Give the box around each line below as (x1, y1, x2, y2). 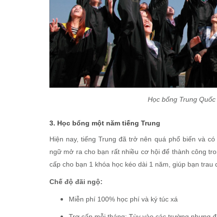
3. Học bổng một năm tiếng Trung (49, 119, 160, 127)
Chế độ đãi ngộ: (49, 178, 103, 186)
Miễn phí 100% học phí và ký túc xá (69, 195, 178, 203)
